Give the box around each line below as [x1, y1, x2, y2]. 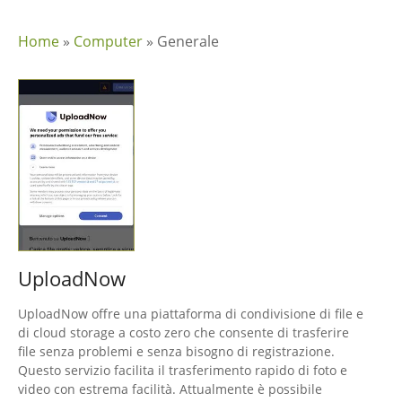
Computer [74, 31, 143, 51]
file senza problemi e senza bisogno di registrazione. [18, 343, 335, 361]
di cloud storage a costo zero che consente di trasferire [18, 324, 349, 342]
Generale [157, 31, 219, 51]
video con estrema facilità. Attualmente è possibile [18, 380, 322, 398]
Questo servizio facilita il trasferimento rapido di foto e [18, 362, 347, 380]
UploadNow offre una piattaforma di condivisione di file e [18, 305, 363, 323]
